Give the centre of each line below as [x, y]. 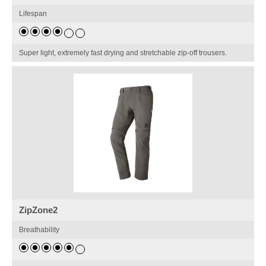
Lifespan [33, 14]
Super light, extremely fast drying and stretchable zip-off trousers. [123, 53]
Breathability [39, 230]
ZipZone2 [39, 210]
